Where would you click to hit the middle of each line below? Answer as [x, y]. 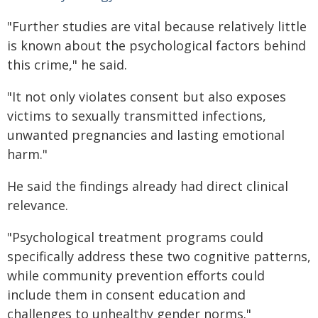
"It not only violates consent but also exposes [147, 97]
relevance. [38, 205]
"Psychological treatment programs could [135, 237]
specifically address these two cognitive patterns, [159, 256]
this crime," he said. [67, 65]
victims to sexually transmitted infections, [137, 116]
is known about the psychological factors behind [157, 45]
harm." [27, 154]
